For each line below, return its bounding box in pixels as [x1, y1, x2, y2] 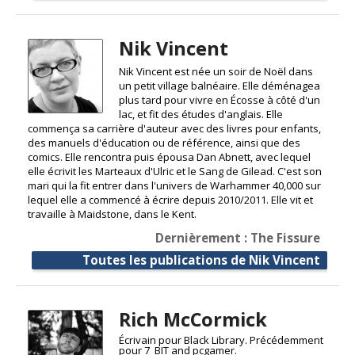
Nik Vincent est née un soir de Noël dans [118, 63, 313, 78]
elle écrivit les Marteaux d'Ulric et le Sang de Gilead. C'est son [28, 163, 322, 178]
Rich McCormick [118, 306, 267, 332]
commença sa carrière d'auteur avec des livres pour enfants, [28, 120, 321, 136]
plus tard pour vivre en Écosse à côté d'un [118, 92, 320, 107]
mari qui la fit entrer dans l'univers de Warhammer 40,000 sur [28, 177, 321, 193]
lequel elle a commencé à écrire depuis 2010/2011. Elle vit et [28, 192, 313, 207]
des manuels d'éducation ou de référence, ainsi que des [28, 135, 300, 150]
